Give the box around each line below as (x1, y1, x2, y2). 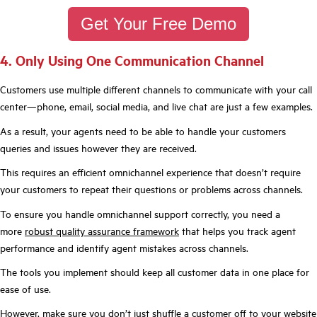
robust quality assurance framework (25, 223, 179, 238)
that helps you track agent (179, 223, 296, 238)
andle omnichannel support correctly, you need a (71, 206, 280, 221)
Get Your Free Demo (81, 14, 236, 34)
